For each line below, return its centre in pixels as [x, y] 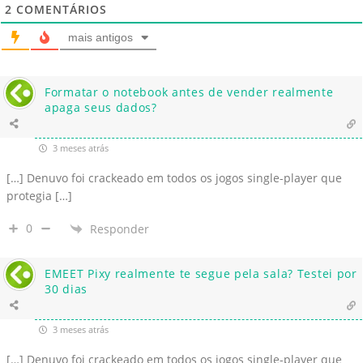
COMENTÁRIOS [60, 10]
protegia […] [39, 196]
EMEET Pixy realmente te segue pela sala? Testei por [201, 274]
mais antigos [100, 38]
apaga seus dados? [101, 108]
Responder [120, 228]
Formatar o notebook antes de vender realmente [189, 92]
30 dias [66, 289]
